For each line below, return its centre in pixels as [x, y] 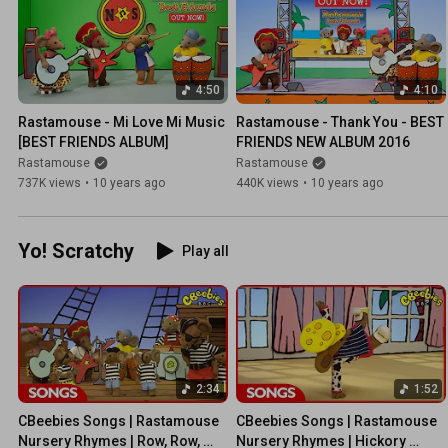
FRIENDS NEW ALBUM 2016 [323, 142]
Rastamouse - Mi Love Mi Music [121, 122]
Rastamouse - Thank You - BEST [340, 122]
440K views [267, 183]
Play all [205, 251]
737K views [49, 183]
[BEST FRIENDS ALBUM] [93, 142]
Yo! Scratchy [76, 251]
